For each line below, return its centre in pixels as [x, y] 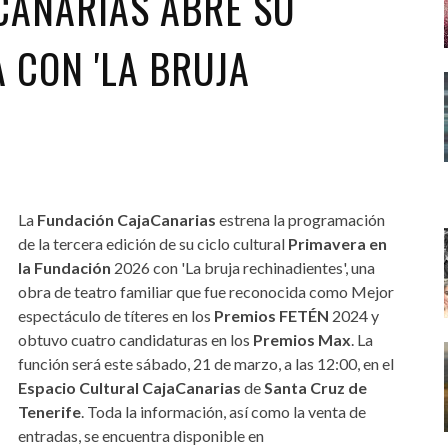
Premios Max [301, 339]
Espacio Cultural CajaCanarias [129, 387]
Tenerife [49, 411]
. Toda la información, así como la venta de [223, 411]
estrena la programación [300, 219]
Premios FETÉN [271, 315]
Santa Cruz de [315, 387]
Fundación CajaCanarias [126, 219]
